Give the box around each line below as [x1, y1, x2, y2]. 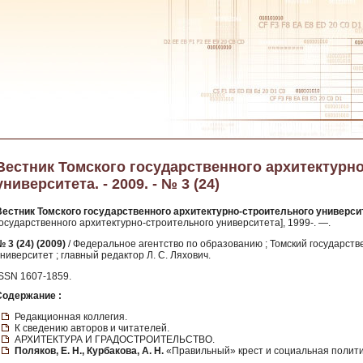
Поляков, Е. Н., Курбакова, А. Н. [15, 344, 164, 357]
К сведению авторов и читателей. [15, 322, 169, 334]
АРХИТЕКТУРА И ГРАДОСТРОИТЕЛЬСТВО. [15, 333, 215, 345]
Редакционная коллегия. [15, 310, 127, 322]
